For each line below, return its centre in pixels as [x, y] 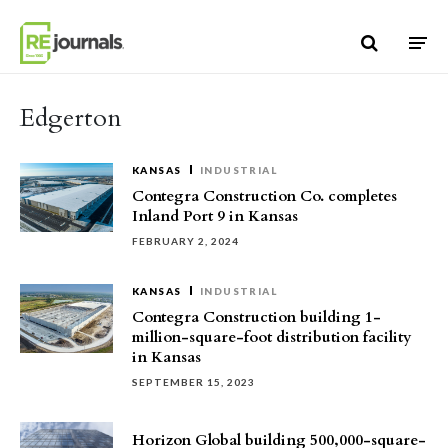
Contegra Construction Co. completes [264, 196]
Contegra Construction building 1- [256, 317]
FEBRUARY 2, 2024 [185, 241]
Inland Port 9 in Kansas [215, 216]
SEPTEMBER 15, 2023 [193, 382]
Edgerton [71, 118]
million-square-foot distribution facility [272, 337]
